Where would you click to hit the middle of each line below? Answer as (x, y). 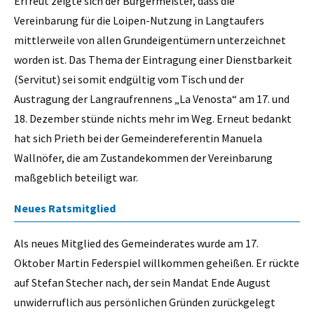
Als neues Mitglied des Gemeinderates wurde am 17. (136, 243)
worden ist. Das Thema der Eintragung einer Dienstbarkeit (153, 60)
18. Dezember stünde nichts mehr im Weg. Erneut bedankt (153, 119)
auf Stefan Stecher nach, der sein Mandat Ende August (142, 282)
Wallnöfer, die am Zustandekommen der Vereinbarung (143, 158)
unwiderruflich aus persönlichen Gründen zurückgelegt (145, 302)
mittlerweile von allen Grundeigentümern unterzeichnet (150, 40)
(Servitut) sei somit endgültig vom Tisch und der (129, 80)
